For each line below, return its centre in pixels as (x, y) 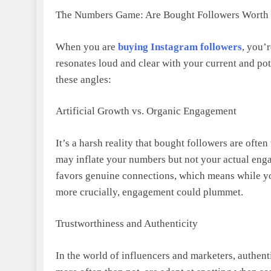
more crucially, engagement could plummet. (149, 192)
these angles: (83, 79)
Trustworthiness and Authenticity (127, 224)
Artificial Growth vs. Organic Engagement (146, 111)
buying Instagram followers (180, 47)
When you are (87, 47)
